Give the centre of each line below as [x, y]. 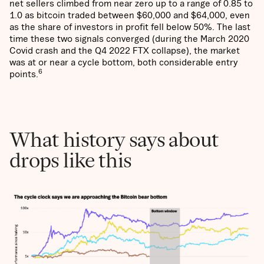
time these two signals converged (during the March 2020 [129, 39]
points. [24, 74]
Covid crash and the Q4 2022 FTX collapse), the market [125, 50]
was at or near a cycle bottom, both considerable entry [124, 62]
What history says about [114, 140]
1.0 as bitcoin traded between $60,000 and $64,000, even [130, 15]
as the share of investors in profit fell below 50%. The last [130, 27]
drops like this [71, 160]
